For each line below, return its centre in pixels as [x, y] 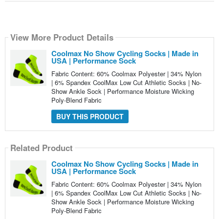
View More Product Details [62, 37]
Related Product [41, 148]
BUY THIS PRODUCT [90, 116]
